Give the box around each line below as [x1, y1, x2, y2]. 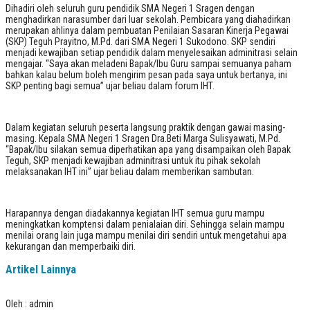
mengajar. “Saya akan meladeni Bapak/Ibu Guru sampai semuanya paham [6, 57, 291, 69]
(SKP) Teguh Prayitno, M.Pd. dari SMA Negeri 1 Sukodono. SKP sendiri [6, 35, 275, 47]
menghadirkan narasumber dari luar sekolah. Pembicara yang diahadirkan [6, 13, 291, 25]
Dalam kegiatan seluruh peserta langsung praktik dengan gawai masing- [6, 121, 285, 133]
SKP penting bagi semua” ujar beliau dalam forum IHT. [6, 80, 215, 91]
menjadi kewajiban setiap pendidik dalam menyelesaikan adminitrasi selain [6, 46, 298, 58]
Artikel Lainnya [6, 262, 76, 276]
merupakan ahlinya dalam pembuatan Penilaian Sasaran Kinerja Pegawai [6, 24, 289, 36]
